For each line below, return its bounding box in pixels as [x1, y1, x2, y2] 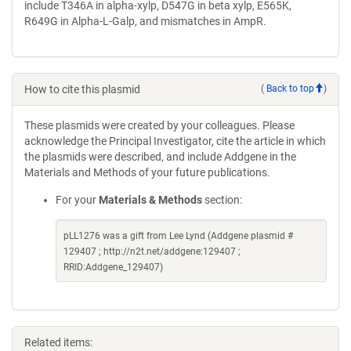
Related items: [24, 335, 92, 349]
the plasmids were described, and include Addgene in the [24, 150, 296, 163]
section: [202, 193, 242, 206]
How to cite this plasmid [24, 82, 140, 96]
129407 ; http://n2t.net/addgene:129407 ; [63, 245, 241, 257]
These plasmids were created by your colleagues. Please [24, 118, 295, 132]
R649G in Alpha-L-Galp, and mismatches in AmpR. [24, 14, 266, 27]
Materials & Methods [99, 193, 202, 206]
